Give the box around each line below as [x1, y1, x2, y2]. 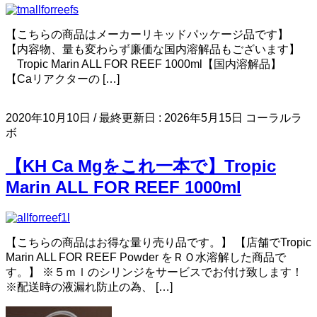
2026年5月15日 [164, 112, 243, 125]
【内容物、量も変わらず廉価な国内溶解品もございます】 [6, 43, 300, 56]
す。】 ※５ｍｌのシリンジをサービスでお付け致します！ [6, 266, 303, 279]
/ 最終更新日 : [93, 112, 164, 125]
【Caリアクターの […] [6, 73, 120, 86]
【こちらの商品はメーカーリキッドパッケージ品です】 [6, 28, 289, 41]
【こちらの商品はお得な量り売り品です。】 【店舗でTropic [6, 236, 311, 249]
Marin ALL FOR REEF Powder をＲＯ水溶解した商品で [6, 251, 286, 264]
